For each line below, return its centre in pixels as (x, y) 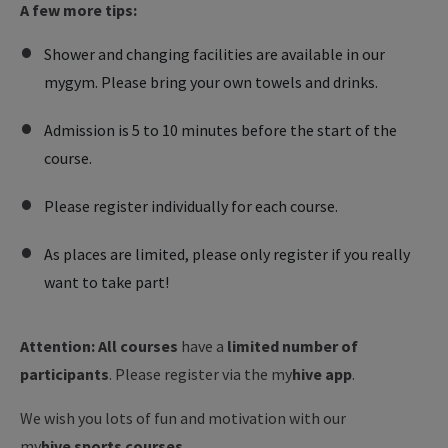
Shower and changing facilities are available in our (214, 54)
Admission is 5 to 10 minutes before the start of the (220, 130)
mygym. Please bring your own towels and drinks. (211, 82)
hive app (322, 374)
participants (64, 374)
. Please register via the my (200, 374)
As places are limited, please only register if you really (227, 254)
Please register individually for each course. (191, 206)
